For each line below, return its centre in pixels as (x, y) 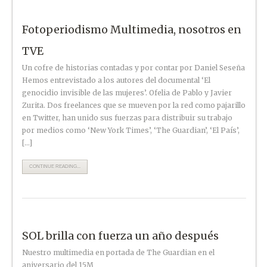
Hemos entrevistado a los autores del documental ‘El (117, 80)
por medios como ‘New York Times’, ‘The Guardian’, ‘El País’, (131, 130)
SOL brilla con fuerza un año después (121, 235)
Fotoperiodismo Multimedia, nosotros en (132, 29)
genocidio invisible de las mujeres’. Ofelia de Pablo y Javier (127, 92)
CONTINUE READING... (55, 166)
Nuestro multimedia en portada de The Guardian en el (119, 252)
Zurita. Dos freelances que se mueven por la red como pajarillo (134, 105)
